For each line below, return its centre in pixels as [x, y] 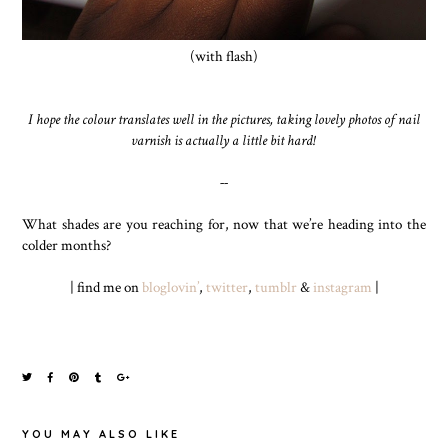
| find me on [105, 286]
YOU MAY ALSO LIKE [101, 433]
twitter [226, 286]
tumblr [275, 286]
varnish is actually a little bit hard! [224, 139]
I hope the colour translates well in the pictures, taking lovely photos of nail [224, 118]
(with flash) [224, 55]
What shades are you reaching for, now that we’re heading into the [224, 223]
